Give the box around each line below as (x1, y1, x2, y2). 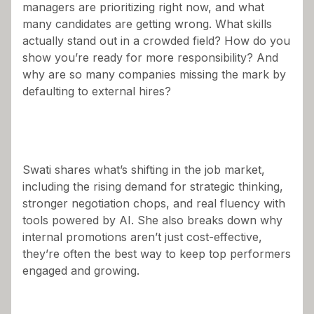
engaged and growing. (22, 263, 139, 278)
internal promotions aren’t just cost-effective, (22, 229, 262, 244)
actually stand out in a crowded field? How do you (22, 33, 290, 48)
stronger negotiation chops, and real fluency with (22, 196, 285, 210)
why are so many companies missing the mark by (22, 67, 286, 81)
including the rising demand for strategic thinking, (22, 179, 283, 193)
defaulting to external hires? (22, 83, 171, 98)
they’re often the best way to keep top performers (22, 246, 291, 261)
